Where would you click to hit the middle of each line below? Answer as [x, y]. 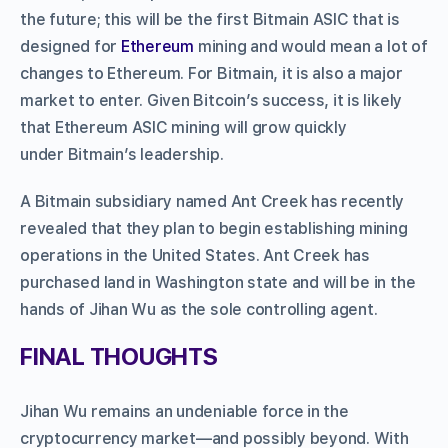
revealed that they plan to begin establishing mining [214, 229]
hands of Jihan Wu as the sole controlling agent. [199, 310]
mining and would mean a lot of [310, 47]
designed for [70, 47]
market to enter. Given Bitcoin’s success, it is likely [211, 101]
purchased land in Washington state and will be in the [218, 283]
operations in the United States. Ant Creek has [195, 256]
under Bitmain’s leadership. [122, 155]
